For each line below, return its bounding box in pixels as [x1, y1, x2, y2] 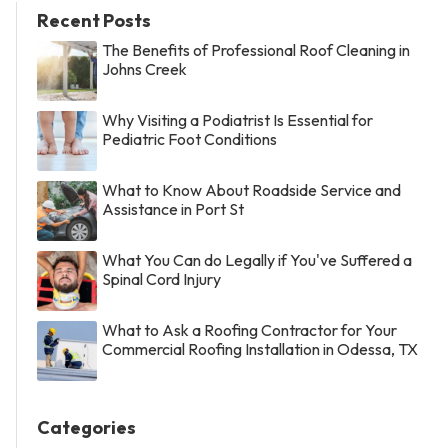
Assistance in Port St [102, 199, 244, 220]
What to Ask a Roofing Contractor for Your [102, 320, 397, 341]
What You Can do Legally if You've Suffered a [102, 250, 412, 271]
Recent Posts [37, 9, 151, 33]
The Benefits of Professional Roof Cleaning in [102, 40, 410, 61]
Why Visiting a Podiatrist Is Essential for [102, 110, 373, 131]
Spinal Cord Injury [102, 269, 221, 290]
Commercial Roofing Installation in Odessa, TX [102, 339, 418, 360]
